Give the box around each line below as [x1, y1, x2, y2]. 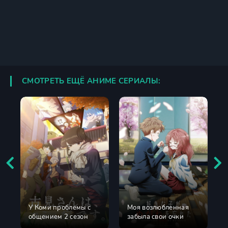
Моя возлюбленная [127, 203, 189, 212]
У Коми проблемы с [28, 203, 91, 212]
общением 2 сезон [28, 212, 88, 221]
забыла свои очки [127, 212, 184, 221]
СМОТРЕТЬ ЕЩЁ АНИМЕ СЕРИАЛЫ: [22, 76, 161, 86]
